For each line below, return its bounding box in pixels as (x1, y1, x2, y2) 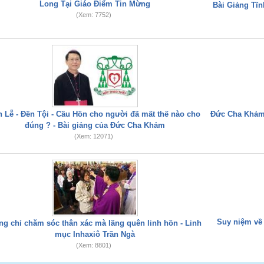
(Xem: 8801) (75, 242, 111, 249)
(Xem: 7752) (75, 11, 111, 18)
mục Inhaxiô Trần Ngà (55, 230, 135, 239)
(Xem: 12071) (74, 133, 113, 140)
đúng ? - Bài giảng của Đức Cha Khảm (25, 121, 165, 130)
